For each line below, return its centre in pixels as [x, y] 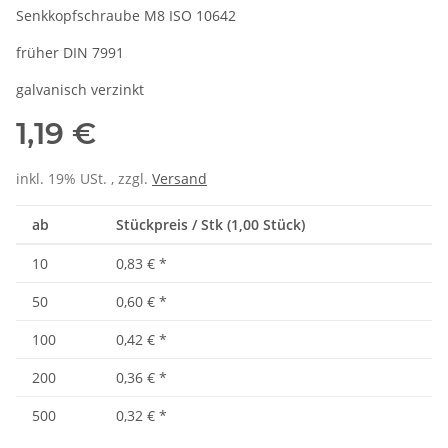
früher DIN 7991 [70, 53]
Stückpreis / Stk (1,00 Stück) [210, 225]
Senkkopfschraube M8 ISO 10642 [126, 16]
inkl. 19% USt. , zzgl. [84, 179]
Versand [179, 179]
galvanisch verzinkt [80, 90]
